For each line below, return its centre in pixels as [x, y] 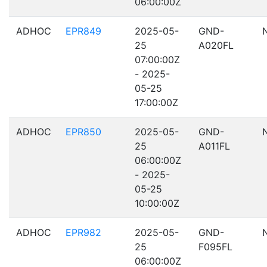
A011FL [214, 146]
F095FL [215, 247]
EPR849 [83, 31]
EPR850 [83, 132]
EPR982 [83, 232]
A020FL [216, 45]
